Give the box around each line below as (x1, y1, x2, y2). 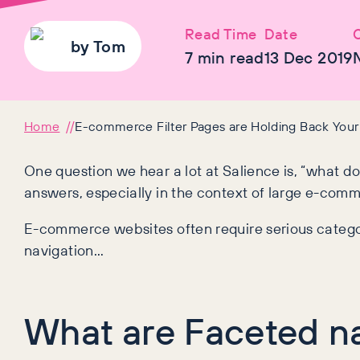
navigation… (24, 239, 104, 261)
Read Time (185, 22, 257, 44)
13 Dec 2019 (264, 45, 353, 69)
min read (193, 45, 264, 69)
